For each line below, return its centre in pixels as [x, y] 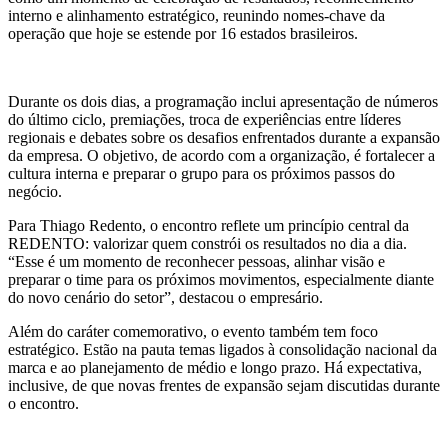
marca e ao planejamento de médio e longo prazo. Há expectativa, [215, 367]
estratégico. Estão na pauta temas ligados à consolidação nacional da [222, 349]
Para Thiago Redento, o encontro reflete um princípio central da [208, 225]
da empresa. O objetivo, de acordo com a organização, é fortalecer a [221, 155]
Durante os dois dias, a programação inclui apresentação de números [223, 101]
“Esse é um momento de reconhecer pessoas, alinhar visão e [196, 261]
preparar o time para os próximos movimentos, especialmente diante [221, 279]
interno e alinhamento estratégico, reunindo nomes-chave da [196, 15]
